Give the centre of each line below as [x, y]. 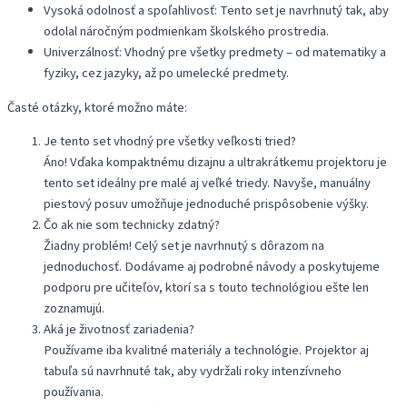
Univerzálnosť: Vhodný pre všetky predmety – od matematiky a [215, 53]
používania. [74, 392]
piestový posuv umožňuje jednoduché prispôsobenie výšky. [206, 204]
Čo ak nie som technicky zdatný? [132, 225]
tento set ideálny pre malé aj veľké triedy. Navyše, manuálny [207, 184]
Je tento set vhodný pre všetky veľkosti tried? [170, 142]
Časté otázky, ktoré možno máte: [97, 107]
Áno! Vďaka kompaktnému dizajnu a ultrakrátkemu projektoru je [215, 163]
